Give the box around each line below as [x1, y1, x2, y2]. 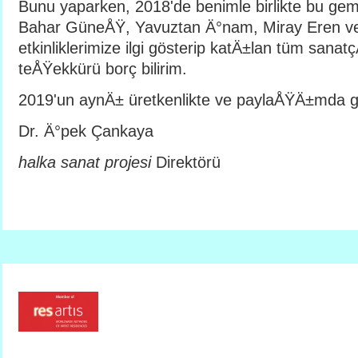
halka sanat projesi [18, 153, 151, 171]
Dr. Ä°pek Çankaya [18, 122, 153, 140]
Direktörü [151, 153, 221, 171]
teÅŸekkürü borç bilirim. [18, 60, 187, 78]
